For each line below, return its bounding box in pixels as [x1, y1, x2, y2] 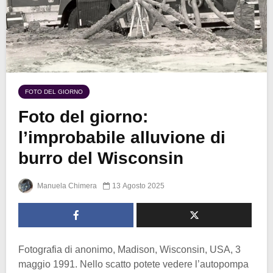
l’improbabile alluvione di [18, 127, 225, 147]
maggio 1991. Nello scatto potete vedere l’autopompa [18, 258, 249, 269]
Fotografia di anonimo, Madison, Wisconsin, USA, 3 [18, 244, 241, 255]
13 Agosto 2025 [112, 181, 165, 190]
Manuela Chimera [35, 181, 97, 190]
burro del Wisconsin [18, 148, 183, 168]
